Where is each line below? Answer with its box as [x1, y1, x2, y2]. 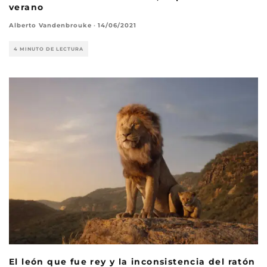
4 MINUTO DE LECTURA [14, 46, 83, 52]
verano [9, 2, 44, 13]
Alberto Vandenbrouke [9, 21, 92, 30]
